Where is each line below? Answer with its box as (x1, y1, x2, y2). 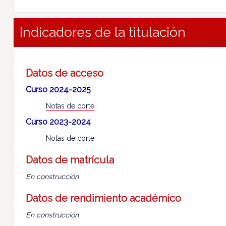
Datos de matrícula (25, 154, 114, 166)
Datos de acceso (25, 67, 103, 80)
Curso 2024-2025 (25, 85, 91, 95)
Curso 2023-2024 (25, 117, 91, 127)
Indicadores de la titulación (19, 25, 186, 40)
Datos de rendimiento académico (25, 192, 181, 205)
